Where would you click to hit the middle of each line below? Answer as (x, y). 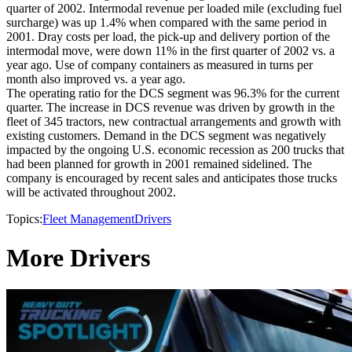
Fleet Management (88, 219)
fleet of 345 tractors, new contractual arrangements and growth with (174, 122)
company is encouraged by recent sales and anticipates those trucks (172, 178)
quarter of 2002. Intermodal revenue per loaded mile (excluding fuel (174, 9)
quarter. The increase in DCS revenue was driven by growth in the (170, 108)
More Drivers (78, 257)
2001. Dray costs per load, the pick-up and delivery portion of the (168, 37)
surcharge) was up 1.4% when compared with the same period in (167, 23)
